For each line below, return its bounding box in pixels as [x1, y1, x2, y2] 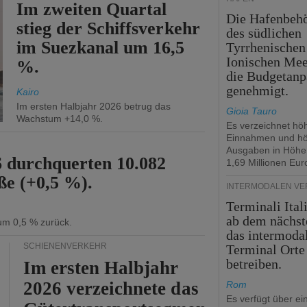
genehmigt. [226, 83, 289, 98]
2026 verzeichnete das [23, 278, 199, 299]
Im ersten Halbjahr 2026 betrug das [16, 101, 171, 112]
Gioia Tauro [226, 106, 277, 116]
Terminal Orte [226, 242, 306, 257]
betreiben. [226, 256, 282, 271]
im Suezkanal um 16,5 [16, 38, 185, 58]
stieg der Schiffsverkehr [16, 19, 200, 38]
